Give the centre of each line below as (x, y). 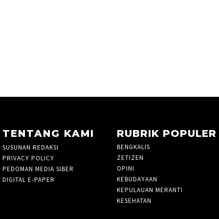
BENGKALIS (133, 147)
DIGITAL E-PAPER (28, 179)
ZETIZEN (130, 157)
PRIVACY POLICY (28, 158)
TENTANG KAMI (48, 133)
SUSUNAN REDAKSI (30, 147)
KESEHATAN (134, 200)
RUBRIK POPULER (167, 133)
